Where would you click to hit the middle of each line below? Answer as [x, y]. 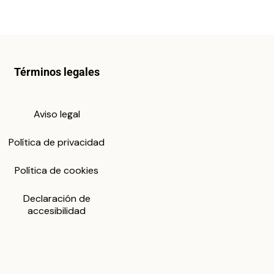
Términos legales [57, 72]
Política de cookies [57, 171]
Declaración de [57, 199]
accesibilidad [57, 211]
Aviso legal [57, 114]
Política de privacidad [57, 143]
